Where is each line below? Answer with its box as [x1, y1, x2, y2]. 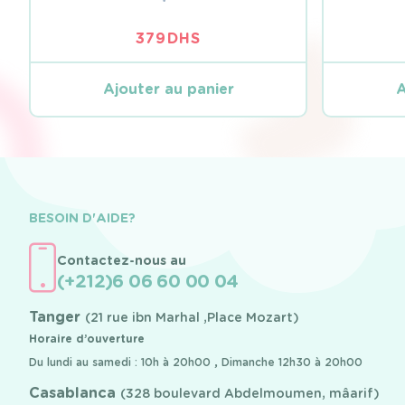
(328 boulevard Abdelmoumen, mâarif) [120, 385, 380, 400]
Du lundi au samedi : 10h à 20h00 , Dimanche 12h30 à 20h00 [29, 354, 363, 369]
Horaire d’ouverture [29, 331, 145, 345]
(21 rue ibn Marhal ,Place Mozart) [85, 309, 299, 325]
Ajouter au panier [102, 80, 234, 99]
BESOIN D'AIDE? [29, 210, 136, 225]
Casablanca [29, 383, 120, 401]
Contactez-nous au [57, 252, 186, 268]
